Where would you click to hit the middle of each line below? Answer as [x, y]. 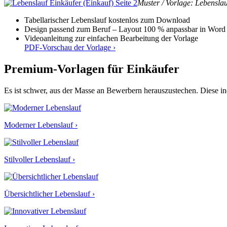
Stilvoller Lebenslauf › [40, 159]
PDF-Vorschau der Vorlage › [70, 47]
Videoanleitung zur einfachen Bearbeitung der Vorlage [111, 38]
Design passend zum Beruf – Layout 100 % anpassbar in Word [125, 29]
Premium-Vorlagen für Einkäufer [92, 69]
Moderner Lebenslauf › [41, 125]
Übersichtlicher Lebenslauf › [49, 194]
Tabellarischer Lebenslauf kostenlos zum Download [107, 20]
